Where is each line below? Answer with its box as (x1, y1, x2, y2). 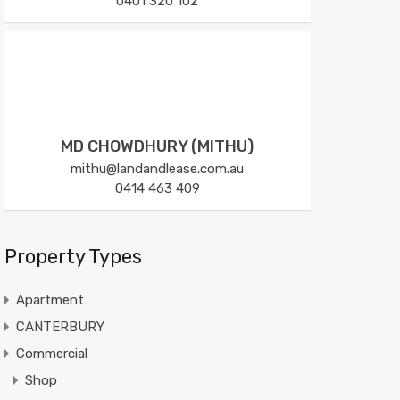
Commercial (15, 345, 87, 362)
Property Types (4, 244, 142, 269)
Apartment (15, 291, 84, 308)
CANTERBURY (15, 318, 104, 335)
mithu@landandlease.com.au (71, 160, 245, 177)
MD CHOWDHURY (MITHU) (61, 136, 254, 156)
